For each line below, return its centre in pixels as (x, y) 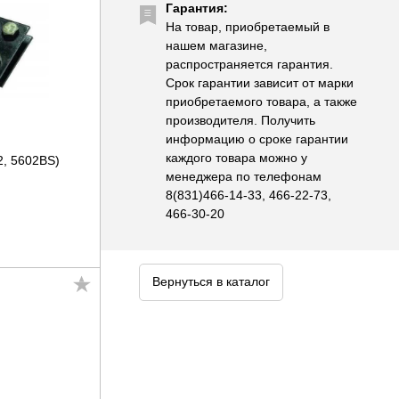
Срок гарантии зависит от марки (259, 83)
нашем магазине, (216, 45)
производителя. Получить (240, 120)
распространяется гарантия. (249, 64)
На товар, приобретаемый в (247, 27)
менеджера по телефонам (243, 176)
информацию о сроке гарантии (256, 139)
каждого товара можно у (236, 158)
